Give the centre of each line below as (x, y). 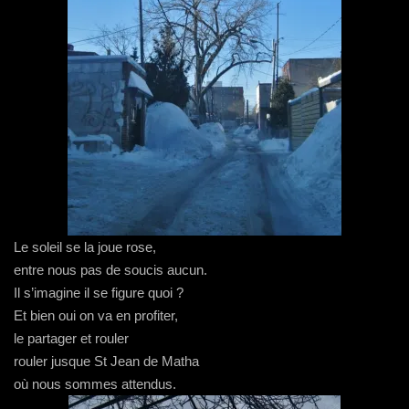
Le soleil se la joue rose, (85, 247)
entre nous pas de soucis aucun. (110, 270)
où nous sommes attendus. (95, 384)
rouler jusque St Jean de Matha (106, 361)
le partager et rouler (71, 338)
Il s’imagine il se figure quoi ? (99, 293)
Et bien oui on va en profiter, (96, 315)
